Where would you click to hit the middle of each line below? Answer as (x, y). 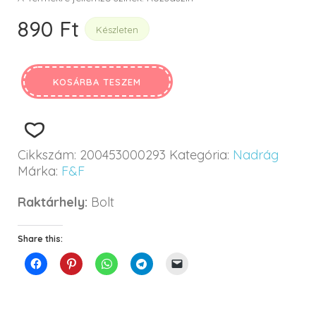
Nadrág (256, 154)
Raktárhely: (53, 202)
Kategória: (201, 154)
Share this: (40, 238)
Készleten (117, 29)
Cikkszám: (49, 154)
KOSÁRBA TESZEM (97, 81)
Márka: (39, 171)
